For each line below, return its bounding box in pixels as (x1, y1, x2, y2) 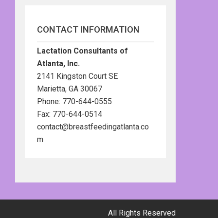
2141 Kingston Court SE (37, 72, 118, 81)
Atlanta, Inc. (37, 59, 80, 68)
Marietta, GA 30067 (37, 84, 102, 93)
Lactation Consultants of (37, 46, 128, 55)
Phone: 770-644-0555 (37, 97, 112, 106)
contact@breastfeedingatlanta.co (37, 122, 149, 131)
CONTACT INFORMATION (37, 24, 140, 35)
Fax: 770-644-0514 (37, 109, 102, 119)
